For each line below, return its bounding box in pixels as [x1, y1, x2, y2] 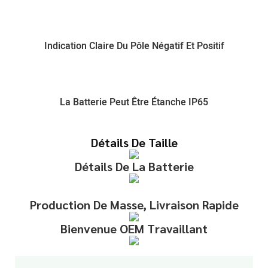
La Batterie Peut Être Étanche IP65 [60, 95, 208, 110]
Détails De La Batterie [74, 158, 194, 174]
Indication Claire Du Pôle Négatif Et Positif [44, 39, 224, 54]
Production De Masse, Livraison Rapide [29, 196, 239, 212]
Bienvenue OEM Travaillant [60, 220, 208, 236]
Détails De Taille [90, 134, 178, 150]
